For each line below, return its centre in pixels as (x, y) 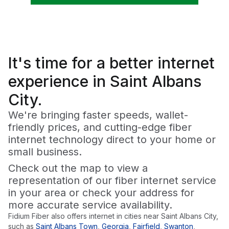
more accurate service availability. (90, 205)
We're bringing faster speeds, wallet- (98, 115)
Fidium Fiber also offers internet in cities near (85, 216)
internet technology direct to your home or (112, 140)
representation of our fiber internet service (112, 181)
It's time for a (59, 63)
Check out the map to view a (78, 168)
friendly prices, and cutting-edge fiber (100, 128)
